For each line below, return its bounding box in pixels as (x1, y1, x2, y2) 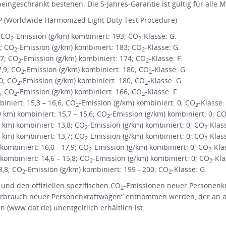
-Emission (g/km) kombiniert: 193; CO (14, 31, 138, 41)
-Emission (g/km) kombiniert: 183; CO (17, 42, 142, 52)
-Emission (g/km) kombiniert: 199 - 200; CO (25, 164, 168, 175)
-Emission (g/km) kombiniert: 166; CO (17, 87, 142, 97)
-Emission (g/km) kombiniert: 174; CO (21, 53, 146, 64)
